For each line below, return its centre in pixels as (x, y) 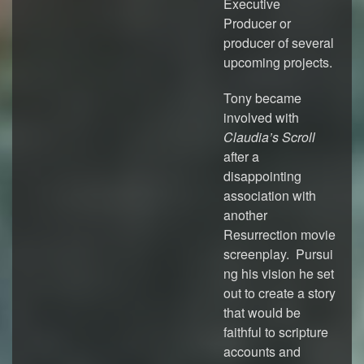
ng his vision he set (279, 273)
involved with (261, 117)
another (245, 215)
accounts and (262, 351)
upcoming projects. (278, 62)
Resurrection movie (279, 234)
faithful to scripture (276, 332)
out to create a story (279, 293)
